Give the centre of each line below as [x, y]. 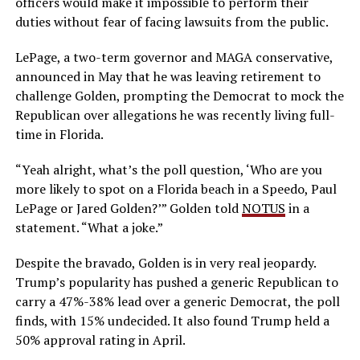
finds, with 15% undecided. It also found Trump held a [172, 320]
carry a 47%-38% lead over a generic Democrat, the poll [177, 301]
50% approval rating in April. [100, 340]
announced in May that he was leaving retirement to [168, 76]
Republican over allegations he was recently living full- [175, 115]
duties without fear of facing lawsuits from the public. [172, 21]
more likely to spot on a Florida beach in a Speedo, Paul [176, 188]
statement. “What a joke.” [89, 227]
